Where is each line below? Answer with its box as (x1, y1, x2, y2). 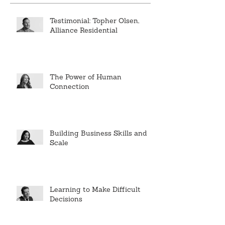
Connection (50, 83, 89, 91)
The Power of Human (50, 73, 122, 81)
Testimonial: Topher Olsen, (50, 17, 139, 25)
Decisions (50, 195, 82, 203)
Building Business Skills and (50, 130, 147, 138)
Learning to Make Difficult (50, 186, 141, 194)
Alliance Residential (50, 27, 118, 35)
